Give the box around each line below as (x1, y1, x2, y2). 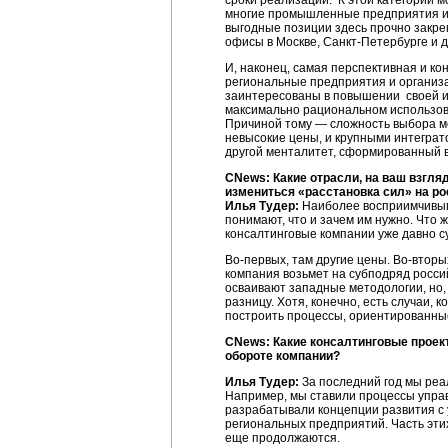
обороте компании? (225, 349, 340, 363)
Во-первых (225, 253, 286, 267)
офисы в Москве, (225, 35, 323, 49)
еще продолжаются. (225, 431, 340, 445)
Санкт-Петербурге (323, 35, 428, 49)
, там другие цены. (286, 253, 393, 267)
